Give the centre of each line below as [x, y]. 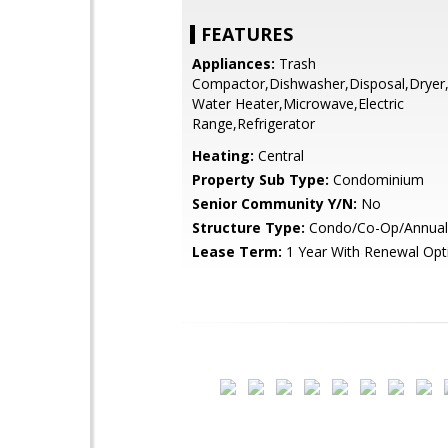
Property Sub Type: [260, 179]
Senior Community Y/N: [274, 203]
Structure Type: [248, 227]
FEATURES [247, 34]
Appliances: [233, 63]
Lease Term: [237, 251]
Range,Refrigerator [253, 123]
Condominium [376, 179]
